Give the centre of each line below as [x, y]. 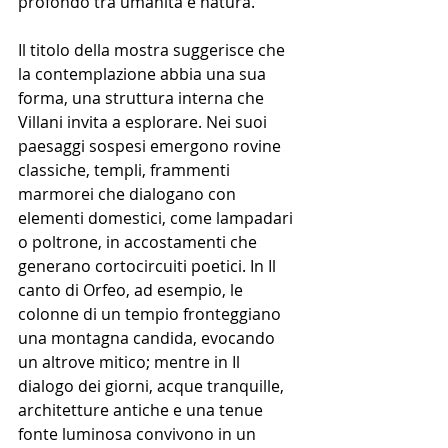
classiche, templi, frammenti [126, 169]
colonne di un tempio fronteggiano [151, 313]
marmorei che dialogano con [129, 193]
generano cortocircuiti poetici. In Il [149, 265]
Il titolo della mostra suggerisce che [153, 49]
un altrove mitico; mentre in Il [131, 361]
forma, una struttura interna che [143, 97]
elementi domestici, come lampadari [157, 217]
